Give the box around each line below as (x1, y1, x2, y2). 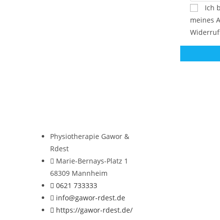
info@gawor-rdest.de (56, 192, 125, 202)
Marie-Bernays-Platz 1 (56, 156, 128, 165)
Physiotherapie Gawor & (50, 131, 129, 141)
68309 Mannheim (50, 168, 108, 178)
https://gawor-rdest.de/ (56, 205, 133, 215)
